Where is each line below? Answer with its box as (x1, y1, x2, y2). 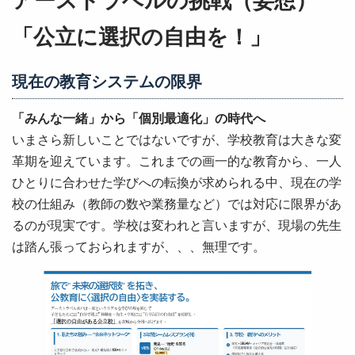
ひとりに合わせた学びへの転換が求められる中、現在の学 (12, 174, 342, 189)
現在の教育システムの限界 (12, 71, 202, 90)
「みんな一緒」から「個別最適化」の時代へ (12, 110, 265, 125)
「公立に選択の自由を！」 (12, 23, 271, 49)
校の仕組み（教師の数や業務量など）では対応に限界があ (12, 196, 342, 211)
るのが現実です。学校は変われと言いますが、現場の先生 (12, 217, 342, 232)
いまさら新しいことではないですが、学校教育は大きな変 (12, 132, 342, 147)
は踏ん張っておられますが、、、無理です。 (12, 239, 265, 254)
